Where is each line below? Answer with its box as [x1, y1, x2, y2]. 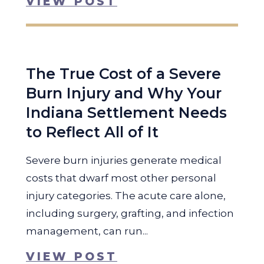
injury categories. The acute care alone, [26, 190, 226, 202]
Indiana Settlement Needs [26, 104, 227, 121]
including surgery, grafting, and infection [26, 207, 234, 219]
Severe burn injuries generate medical [26, 154, 222, 166]
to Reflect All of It [26, 123, 159, 141]
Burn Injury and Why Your [26, 84, 222, 102]
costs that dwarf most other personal [26, 172, 216, 184]
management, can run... [26, 225, 148, 237]
